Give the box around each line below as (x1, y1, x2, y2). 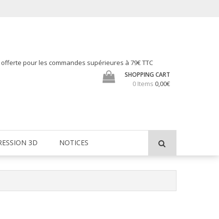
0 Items (132, 79, 154, 88)
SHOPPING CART (125, 70, 171, 79)
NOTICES (59, 137, 88, 147)
